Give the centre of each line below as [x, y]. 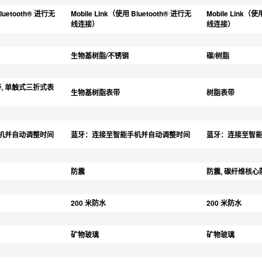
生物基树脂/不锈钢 [100, 55]
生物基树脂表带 [95, 92]
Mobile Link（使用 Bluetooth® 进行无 [131, 13]
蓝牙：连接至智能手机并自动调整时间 [130, 134]
